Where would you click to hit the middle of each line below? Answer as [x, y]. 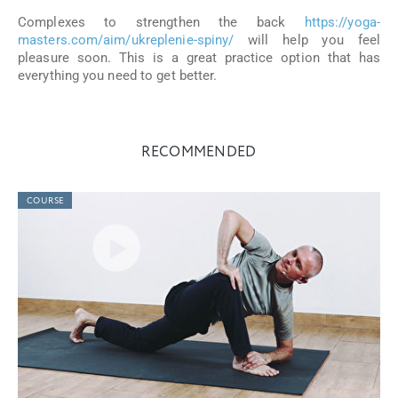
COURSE [46, 201]
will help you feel [307, 40]
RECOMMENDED [199, 153]
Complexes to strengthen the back [161, 22]
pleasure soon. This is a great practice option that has [199, 58]
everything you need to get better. [118, 76]
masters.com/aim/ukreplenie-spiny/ [126, 40]
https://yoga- [342, 22]
